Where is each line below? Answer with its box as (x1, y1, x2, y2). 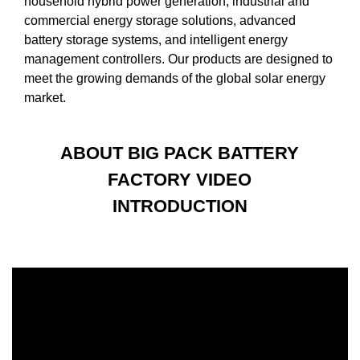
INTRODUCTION (112, 195, 247, 216)
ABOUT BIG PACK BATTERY (60, 142, 300, 163)
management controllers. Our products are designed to (24, 51, 333, 66)
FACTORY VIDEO (108, 169, 252, 190)
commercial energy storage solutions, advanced (24, 13, 296, 27)
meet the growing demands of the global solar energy (24, 71, 325, 85)
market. (24, 90, 66, 104)
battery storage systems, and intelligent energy (24, 32, 288, 47)
